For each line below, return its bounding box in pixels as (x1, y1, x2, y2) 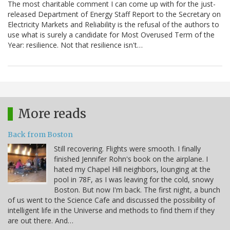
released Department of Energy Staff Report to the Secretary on (8, 9, 221, 20)
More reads (18, 106, 86, 122)
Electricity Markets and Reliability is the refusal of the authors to (8, 20, 219, 30)
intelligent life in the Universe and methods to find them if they (8, 205, 215, 216)
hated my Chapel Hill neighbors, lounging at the (54, 164, 210, 175)
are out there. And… (8, 216, 73, 226)
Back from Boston (8, 130, 73, 140)
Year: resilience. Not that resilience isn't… (8, 40, 143, 50)
